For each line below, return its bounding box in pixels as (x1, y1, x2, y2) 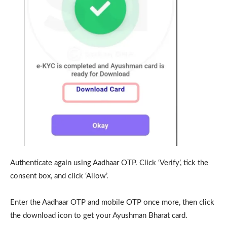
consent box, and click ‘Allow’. (10, 172, 108, 180)
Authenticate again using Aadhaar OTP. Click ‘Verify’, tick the (10, 159, 208, 167)
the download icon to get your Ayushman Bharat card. (10, 211, 187, 219)
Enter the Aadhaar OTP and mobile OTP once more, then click (10, 198, 214, 206)
